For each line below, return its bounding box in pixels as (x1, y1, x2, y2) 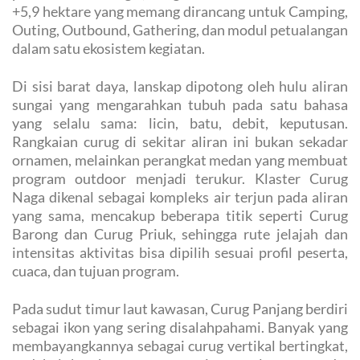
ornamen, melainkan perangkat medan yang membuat (12, 151, 348, 170)
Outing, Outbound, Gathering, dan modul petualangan (12, 21, 348, 39)
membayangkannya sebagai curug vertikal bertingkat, (12, 337, 348, 355)
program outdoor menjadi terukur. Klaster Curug (12, 170, 348, 188)
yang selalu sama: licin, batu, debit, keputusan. (12, 114, 348, 133)
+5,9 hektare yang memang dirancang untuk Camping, (12, 2, 348, 21)
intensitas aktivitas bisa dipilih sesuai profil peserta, (12, 243, 348, 262)
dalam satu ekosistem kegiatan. (12, 39, 205, 58)
